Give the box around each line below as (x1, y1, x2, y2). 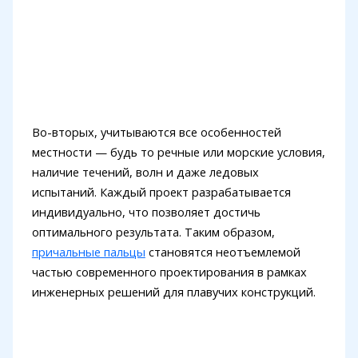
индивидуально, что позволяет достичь (31, 203, 261, 220)
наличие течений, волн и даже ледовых (31, 163, 259, 180)
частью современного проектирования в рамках (31, 263, 307, 280)
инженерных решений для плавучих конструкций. (31, 283, 316, 300)
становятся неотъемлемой (145, 243, 300, 260)
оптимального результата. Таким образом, (31, 223, 275, 240)
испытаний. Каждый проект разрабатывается (31, 183, 291, 200)
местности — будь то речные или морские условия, (31, 143, 325, 160)
